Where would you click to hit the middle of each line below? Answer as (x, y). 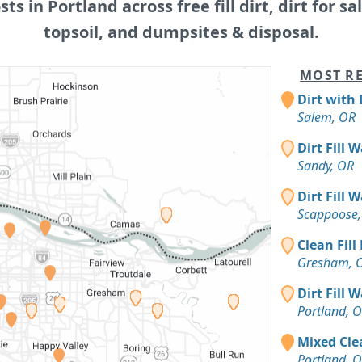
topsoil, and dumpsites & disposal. (181, 32)
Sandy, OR (326, 165)
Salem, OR (326, 117)
